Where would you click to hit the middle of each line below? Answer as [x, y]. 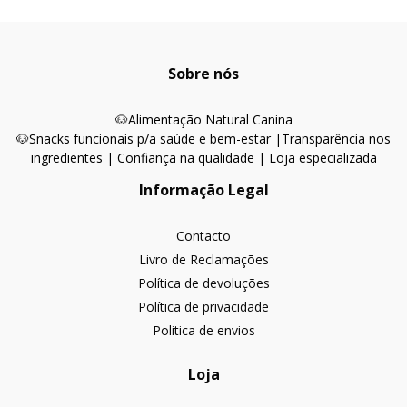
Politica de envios [203, 330]
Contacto [203, 236]
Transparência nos [336, 139]
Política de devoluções [203, 283]
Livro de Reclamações [203, 259]
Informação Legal [203, 190]
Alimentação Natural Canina [210, 119]
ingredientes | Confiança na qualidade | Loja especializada [203, 158]
